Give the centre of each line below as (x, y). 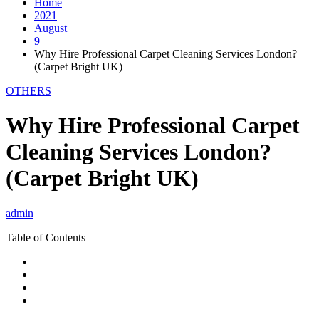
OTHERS (28, 90)
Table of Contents (46, 237)
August (51, 28)
